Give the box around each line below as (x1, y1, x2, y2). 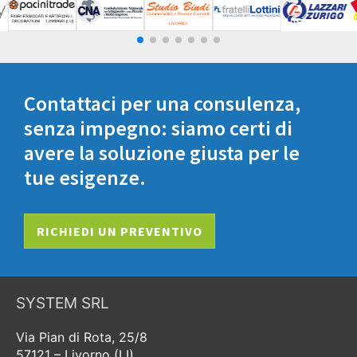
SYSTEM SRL (16, 292, 109, 312)
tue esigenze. (24, 163, 146, 190)
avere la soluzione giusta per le (24, 139, 300, 166)
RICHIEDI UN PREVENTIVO (37, 222, 202, 239)
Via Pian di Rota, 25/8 (16, 328, 147, 345)
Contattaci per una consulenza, (24, 89, 300, 116)
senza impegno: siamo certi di (24, 114, 292, 141)
